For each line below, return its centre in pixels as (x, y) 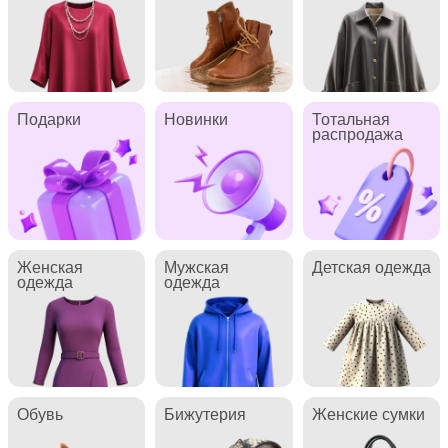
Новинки (196, 118)
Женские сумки (368, 412)
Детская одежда (371, 265)
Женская (49, 265)
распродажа (357, 133)
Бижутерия (205, 412)
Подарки (48, 118)
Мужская (197, 265)
